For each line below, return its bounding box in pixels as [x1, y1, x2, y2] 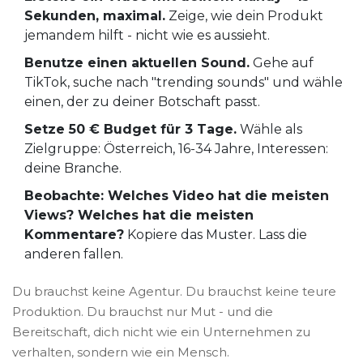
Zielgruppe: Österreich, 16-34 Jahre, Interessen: [24, 141, 328, 157]
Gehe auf [250, 55, 314, 71]
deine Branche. [24, 160, 122, 177]
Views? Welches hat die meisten [24, 207, 254, 224]
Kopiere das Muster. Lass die [124, 227, 307, 243]
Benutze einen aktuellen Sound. [24, 55, 250, 71]
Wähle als [237, 122, 302, 138]
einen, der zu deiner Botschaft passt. [24, 94, 260, 110]
